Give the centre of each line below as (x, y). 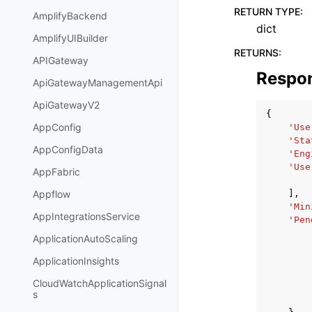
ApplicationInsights (76, 261)
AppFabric (56, 172)
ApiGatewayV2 (66, 105)
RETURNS (256, 53)
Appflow (52, 194)
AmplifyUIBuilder (70, 38)
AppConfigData (68, 150)
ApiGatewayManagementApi (97, 83)
